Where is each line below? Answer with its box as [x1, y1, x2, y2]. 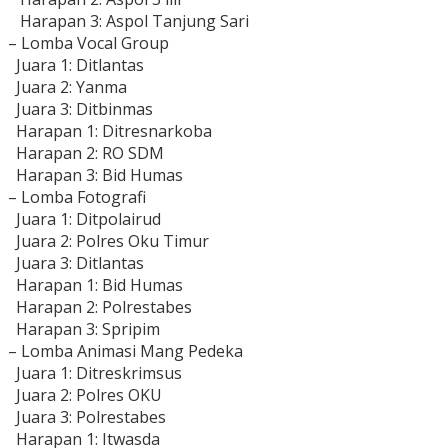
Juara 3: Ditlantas [8, 252, 144, 275]
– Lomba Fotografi [8, 186, 146, 209]
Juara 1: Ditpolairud [8, 208, 161, 231]
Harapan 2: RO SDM [8, 142, 164, 165]
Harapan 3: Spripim [8, 318, 160, 341]
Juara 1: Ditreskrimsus [8, 362, 182, 385]
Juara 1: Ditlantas [8, 54, 144, 77]
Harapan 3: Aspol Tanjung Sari [8, 10, 249, 33]
